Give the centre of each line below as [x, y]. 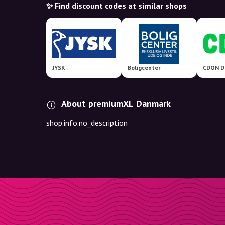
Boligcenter [144, 68]
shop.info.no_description [87, 123]
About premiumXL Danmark [116, 104]
